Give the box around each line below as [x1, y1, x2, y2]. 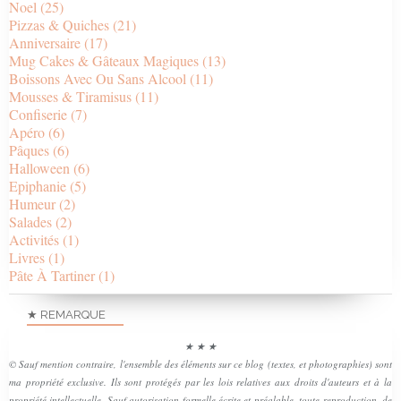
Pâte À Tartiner [9, 265, 95, 285]
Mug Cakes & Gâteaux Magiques [9, 50, 199, 70]
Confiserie [9, 104, 67, 124]
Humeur [9, 193, 55, 213]
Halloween [9, 158, 70, 177]
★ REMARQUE [27, 307, 106, 321]
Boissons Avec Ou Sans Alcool [9, 68, 186, 88]
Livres [9, 247, 45, 267]
